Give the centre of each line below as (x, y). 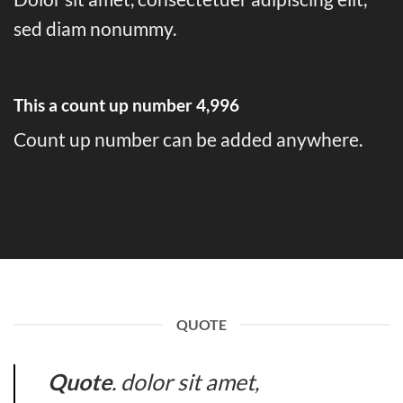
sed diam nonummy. (95, 28)
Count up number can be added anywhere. (188, 139)
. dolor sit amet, (185, 382)
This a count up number (105, 104)
